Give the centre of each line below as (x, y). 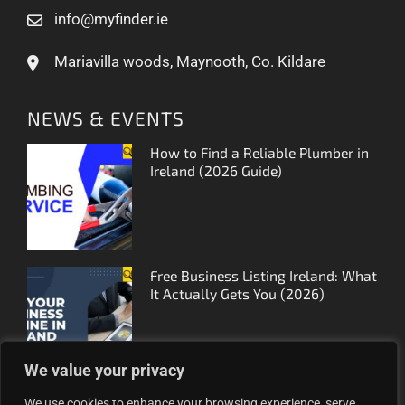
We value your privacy (104, 370)
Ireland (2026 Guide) (217, 171)
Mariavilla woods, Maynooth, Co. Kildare (190, 62)
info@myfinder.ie (111, 19)
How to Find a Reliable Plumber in (260, 153)
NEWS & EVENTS (106, 118)
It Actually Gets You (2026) (238, 294)
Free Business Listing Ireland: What (264, 276)
